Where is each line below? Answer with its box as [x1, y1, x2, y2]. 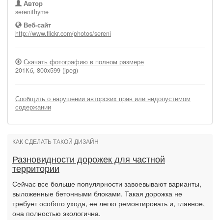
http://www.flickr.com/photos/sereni [15, 29, 111, 38]
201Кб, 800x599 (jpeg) [15, 66, 78, 75]
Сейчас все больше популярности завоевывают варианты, [12, 179, 201, 189]
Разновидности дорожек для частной [12, 155, 165, 165]
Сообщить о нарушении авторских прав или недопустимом [15, 94, 191, 103]
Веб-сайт [22, 21, 51, 29]
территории [12, 164, 59, 174]
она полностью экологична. [12, 208, 101, 218]
